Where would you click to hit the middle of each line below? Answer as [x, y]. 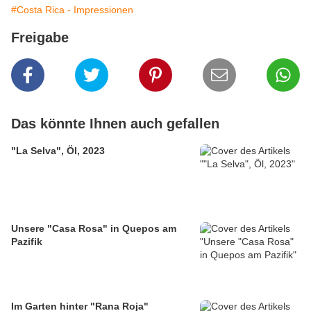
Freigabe [40, 38]
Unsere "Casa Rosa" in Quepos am [94, 229]
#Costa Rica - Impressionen [72, 10]
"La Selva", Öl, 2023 [58, 151]
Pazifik [27, 242]
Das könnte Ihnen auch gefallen [115, 124]
